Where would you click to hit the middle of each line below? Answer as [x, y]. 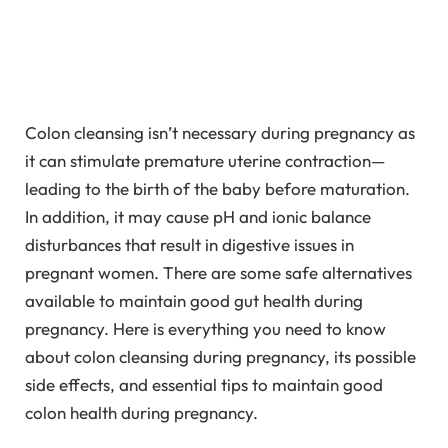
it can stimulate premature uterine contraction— [205, 160]
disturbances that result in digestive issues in [189, 244]
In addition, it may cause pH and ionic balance [198, 216]
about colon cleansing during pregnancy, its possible [220, 356]
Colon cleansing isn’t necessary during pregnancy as [220, 132]
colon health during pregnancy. [141, 412]
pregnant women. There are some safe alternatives [218, 272]
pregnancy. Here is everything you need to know [205, 328]
